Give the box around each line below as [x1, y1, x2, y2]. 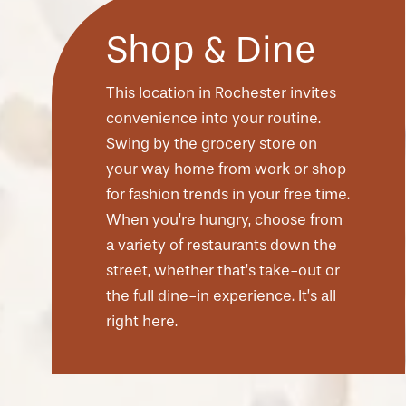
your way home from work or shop [106, 159, 346, 178]
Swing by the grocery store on [106, 134, 317, 152]
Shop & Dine [106, 27, 316, 71]
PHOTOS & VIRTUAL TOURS [63, 333, 279, 352]
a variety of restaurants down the [106, 236, 337, 254]
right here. [106, 312, 178, 330]
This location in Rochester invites [106, 83, 336, 101]
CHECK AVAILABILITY [63, 269, 235, 288]
